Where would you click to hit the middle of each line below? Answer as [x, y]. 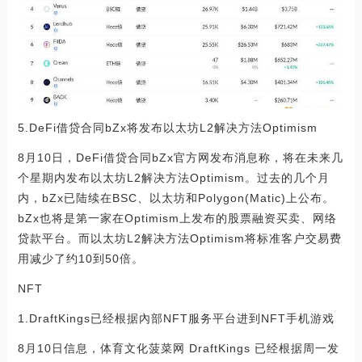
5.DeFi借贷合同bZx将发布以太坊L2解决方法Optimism [167, 127]
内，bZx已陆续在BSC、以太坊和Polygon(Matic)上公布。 [176, 198]
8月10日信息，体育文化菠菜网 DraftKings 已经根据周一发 [178, 348]
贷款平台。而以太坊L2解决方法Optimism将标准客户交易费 [179, 238]
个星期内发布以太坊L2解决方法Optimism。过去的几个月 [173, 177]
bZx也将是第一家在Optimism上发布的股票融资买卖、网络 [177, 218]
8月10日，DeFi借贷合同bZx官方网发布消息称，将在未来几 [180, 157]
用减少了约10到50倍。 [80, 258]
